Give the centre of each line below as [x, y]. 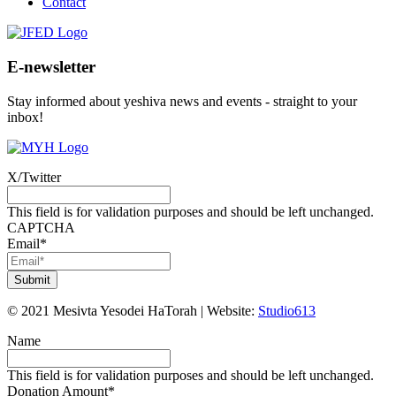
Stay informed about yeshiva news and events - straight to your [182, 101]
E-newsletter [51, 67]
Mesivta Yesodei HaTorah [125, 310]
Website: [231, 310]
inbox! [25, 117]
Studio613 [287, 310]
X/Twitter [34, 177]
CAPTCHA [41, 227]
